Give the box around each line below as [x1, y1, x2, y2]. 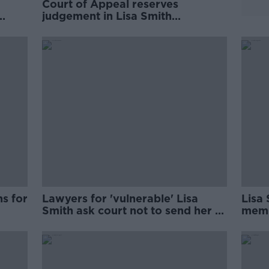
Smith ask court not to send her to [42, 204, 227, 217]
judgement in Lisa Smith [42, 10, 172, 22]
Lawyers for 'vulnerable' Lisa [42, 192, 199, 205]
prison [42, 216, 77, 229]
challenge [42, 22, 95, 34]
